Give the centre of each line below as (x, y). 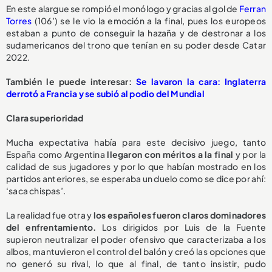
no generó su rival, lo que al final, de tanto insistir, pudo (136, 263)
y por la (250, 154)
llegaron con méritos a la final (169, 154)
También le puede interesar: (71, 81)
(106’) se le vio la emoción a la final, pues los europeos (150, 20)
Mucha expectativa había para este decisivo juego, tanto (136, 142)
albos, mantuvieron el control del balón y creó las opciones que (136, 251)
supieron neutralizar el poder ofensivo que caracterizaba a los (136, 239)
